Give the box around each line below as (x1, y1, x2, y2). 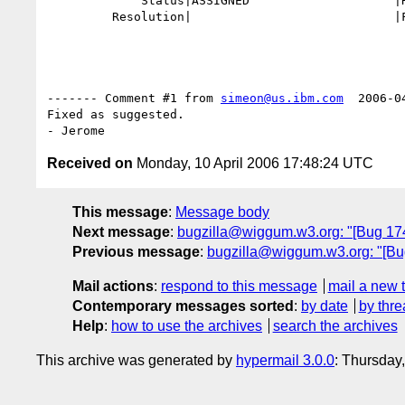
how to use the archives (111, 317, 262, 334)
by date (301, 297, 348, 314)
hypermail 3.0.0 (236, 352, 334, 368)
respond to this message (161, 278, 317, 294)
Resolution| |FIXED (47, 9, 112, 24)
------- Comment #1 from (47, 90, 221, 105)
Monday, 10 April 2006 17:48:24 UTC (133, 155, 373, 171)
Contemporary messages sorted (72, 297, 294, 314)
